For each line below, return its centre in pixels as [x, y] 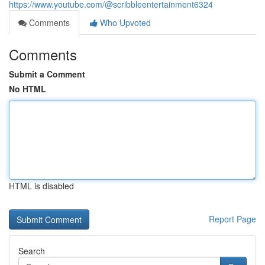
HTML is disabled [41, 186]
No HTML [28, 89]
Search [32, 251]
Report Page [232, 219]
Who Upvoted [124, 22]
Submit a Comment [47, 74]
